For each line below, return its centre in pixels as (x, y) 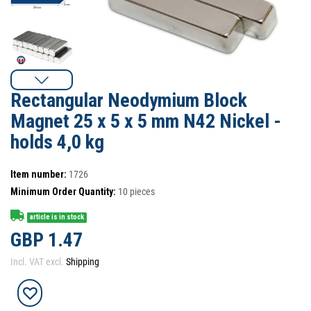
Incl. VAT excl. (38, 261)
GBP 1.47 (47, 239)
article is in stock (57, 217)
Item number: (39, 174)
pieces (142, 191)
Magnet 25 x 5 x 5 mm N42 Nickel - (146, 121)
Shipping (83, 261)
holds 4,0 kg (57, 142)
